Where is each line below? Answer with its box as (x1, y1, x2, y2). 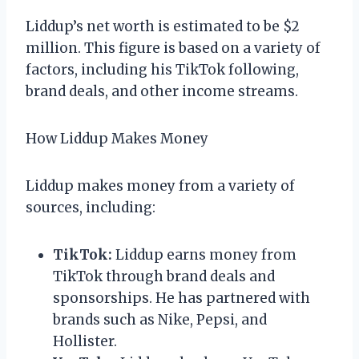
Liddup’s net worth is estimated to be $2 (26, 17, 300, 35)
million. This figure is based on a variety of (26, 38, 321, 57)
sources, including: (26, 198, 155, 216)
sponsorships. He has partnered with (53, 288, 310, 307)
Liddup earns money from (112, 245, 296, 264)
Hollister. (53, 332, 117, 350)
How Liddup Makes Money (26, 129, 208, 147)
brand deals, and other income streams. (26, 82, 298, 100)
